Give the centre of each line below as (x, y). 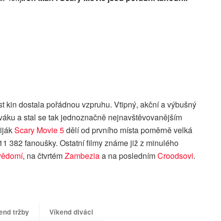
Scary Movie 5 (39, 130)
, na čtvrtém (44, 155)
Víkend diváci (71, 212)
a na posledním (129, 155)
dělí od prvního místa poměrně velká (128, 130)
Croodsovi (175, 155)
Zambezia (83, 155)
